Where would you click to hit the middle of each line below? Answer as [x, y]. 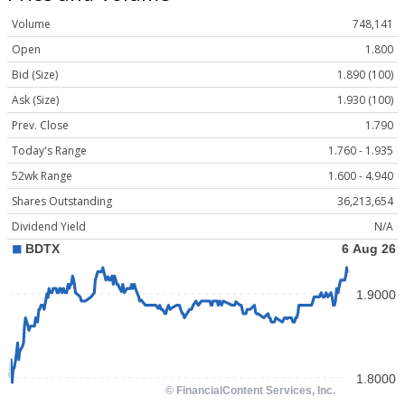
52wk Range [42, 176]
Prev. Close [40, 126]
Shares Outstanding [62, 202]
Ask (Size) [35, 100]
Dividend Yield [49, 227]
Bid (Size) [35, 75]
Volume [31, 24]
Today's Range [49, 151]
